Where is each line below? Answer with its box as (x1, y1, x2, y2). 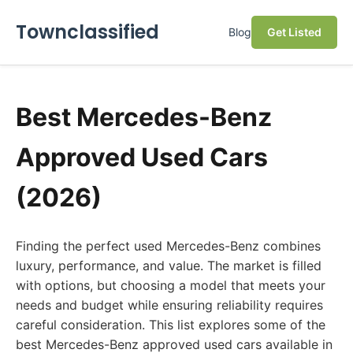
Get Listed (267, 25, 321, 39)
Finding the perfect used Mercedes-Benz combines (16, 238, 321, 254)
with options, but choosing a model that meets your (16, 277, 325, 293)
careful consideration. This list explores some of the (16, 317, 325, 333)
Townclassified (16, 19, 159, 45)
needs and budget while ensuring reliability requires (16, 297, 323, 313)
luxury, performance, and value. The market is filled (16, 258, 321, 273)
